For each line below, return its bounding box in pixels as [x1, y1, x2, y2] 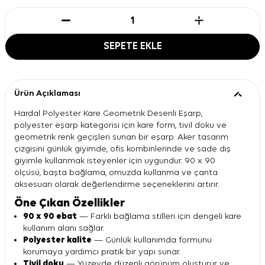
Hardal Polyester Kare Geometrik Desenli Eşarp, [14, 108, 202, 118]
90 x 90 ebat [23, 211, 77, 221]
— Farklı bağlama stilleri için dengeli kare [77, 211, 241, 221]
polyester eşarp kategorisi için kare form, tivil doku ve [14, 120, 227, 130]
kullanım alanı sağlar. [23, 223, 104, 232]
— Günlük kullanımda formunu [92, 235, 212, 244]
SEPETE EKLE [103, 41, 162, 51]
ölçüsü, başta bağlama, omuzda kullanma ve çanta [14, 167, 218, 177]
